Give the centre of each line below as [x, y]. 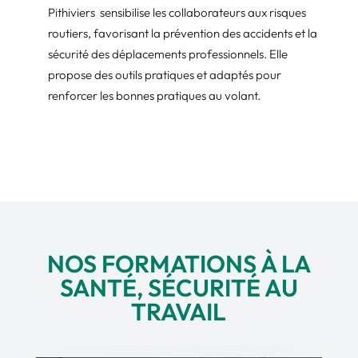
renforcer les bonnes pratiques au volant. [154, 95]
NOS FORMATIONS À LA [179, 263]
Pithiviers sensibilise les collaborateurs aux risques [177, 12]
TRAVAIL [179, 311]
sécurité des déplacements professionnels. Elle [167, 54]
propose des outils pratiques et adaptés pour [164, 74]
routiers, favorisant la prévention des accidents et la [182, 33]
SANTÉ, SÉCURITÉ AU [179, 287]
